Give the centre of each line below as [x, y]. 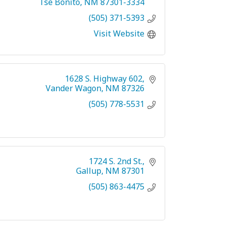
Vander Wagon [73, 88]
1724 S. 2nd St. [116, 161]
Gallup [89, 171]
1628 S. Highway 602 [104, 78]
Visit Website [119, 33]
